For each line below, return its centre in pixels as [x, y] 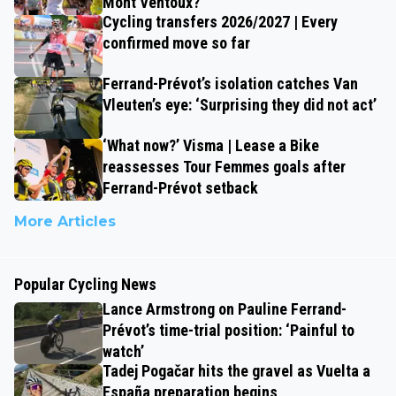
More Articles [65, 221]
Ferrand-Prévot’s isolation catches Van [230, 83]
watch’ [123, 351]
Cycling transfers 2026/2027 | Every [220, 21]
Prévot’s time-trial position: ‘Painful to [228, 330]
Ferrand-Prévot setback [180, 187]
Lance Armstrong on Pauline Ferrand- [225, 308]
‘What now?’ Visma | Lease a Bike [211, 145]
